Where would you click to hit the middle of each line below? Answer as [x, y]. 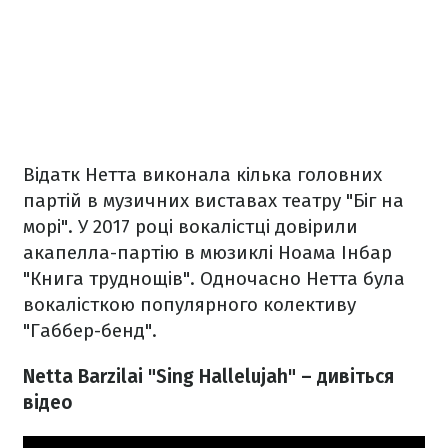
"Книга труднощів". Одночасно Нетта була [214, 279]
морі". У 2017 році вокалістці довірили [190, 227]
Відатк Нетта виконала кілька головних [202, 175]
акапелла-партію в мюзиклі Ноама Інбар [207, 253]
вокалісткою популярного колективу [189, 305]
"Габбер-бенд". [90, 331]
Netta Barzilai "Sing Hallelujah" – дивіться [208, 377]
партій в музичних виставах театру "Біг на [213, 201]
